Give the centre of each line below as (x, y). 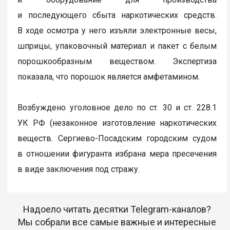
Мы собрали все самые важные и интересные (117, 222)
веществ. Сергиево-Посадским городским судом (117, 138)
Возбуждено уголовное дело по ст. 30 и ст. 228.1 (117, 107)
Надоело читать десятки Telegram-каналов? (117, 209)
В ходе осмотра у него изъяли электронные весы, (117, 30)
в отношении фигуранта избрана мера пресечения (117, 154)
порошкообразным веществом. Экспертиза (117, 61)
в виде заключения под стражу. (79, 169)
